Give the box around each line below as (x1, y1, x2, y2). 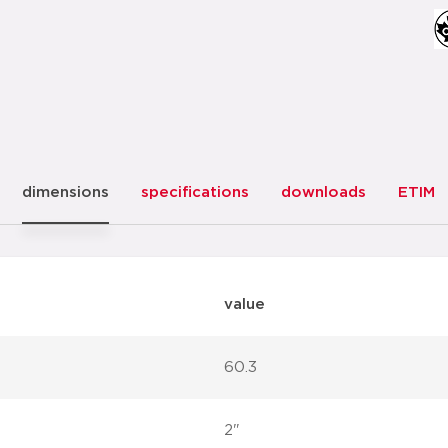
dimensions (21, 185, 109, 200)
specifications (140, 185, 249, 200)
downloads (280, 185, 366, 200)
